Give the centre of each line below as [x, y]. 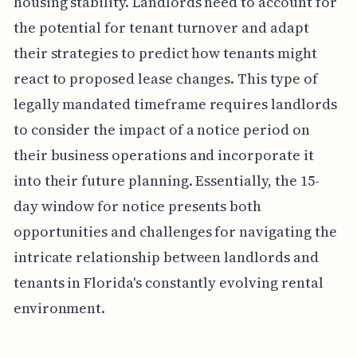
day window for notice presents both [137, 206]
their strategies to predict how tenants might [165, 53]
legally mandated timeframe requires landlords [175, 104]
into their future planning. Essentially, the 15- [166, 180]
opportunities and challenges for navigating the [175, 231]
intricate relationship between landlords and [166, 257]
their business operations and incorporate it [163, 155]
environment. [59, 308]
